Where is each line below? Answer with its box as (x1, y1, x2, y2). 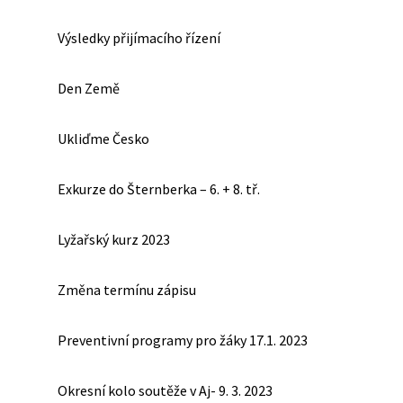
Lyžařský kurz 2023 (58, 230, 170, 248)
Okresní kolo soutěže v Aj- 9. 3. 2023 (58, 381, 273, 399)
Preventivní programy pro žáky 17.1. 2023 (58, 331, 308, 349)
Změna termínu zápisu (58, 281, 196, 299)
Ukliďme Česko (58, 130, 149, 148)
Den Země (58, 79, 120, 97)
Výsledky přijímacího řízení (58, 29, 220, 47)
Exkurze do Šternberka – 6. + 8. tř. (58, 180, 260, 198)
